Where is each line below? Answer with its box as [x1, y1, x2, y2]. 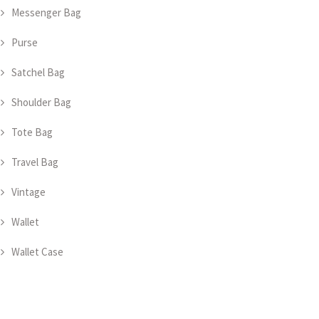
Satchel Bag [11, 66, 65, 79]
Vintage [11, 185, 46, 199]
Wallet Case [11, 245, 63, 258]
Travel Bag [11, 155, 58, 169]
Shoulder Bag [11, 95, 71, 109]
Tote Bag [11, 125, 53, 139]
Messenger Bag [11, 6, 81, 19]
